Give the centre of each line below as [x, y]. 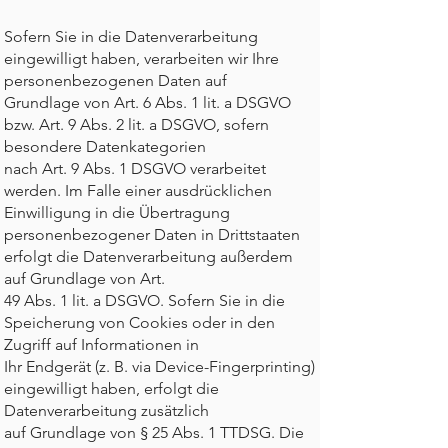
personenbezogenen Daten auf [115, 80]
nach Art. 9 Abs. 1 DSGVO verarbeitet [135, 168]
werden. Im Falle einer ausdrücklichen [138, 190]
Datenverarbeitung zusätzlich [106, 410]
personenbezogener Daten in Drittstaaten [152, 234]
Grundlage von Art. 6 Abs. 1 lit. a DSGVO [147, 102]
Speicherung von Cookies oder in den [139, 322]
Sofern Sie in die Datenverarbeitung [131, 36]
